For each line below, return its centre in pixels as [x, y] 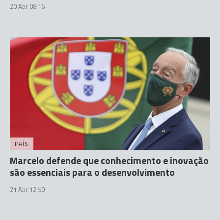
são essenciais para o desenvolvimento [92, 172]
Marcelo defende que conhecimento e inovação [109, 160]
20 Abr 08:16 [27, 6]
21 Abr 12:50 [27, 190]
